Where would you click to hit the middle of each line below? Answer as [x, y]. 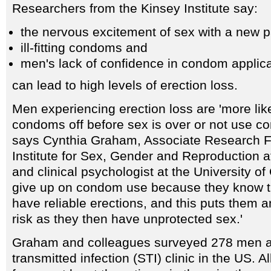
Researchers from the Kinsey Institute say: [135, 8]
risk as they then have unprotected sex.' [127, 219]
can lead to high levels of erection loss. [125, 85]
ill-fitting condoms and [84, 48]
